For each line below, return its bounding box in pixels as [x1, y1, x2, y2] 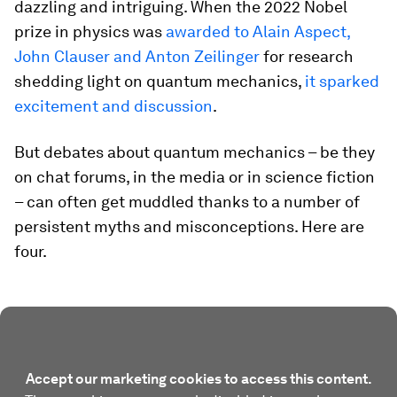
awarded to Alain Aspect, [166, 22, 350, 41]
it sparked [305, 72, 379, 90]
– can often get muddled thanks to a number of [14, 192, 360, 211]
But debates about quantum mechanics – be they [14, 143, 375, 161]
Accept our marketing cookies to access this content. [25, 370, 372, 387]
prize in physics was [14, 22, 166, 41]
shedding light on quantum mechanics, [14, 72, 305, 90]
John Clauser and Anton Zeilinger [14, 47, 260, 66]
